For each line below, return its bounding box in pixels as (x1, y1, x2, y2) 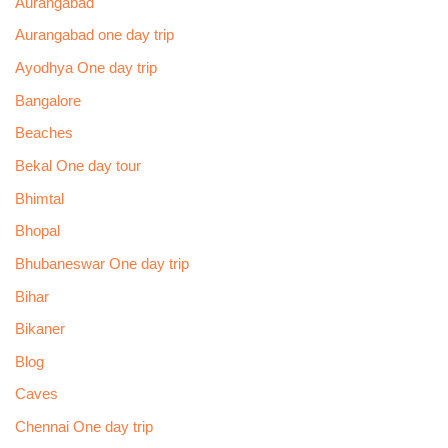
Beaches (14, 125, 73, 142)
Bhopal (14, 223, 60, 240)
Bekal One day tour (14, 157, 141, 174)
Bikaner (14, 321, 65, 338)
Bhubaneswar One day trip (14, 255, 189, 272)
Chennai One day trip (14, 419, 153, 436)
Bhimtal (14, 190, 64, 207)
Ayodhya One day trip (14, 60, 157, 77)
